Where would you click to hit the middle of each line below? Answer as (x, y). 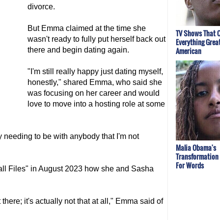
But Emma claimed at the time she (87, 28)
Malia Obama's (196, 147)
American (189, 51)
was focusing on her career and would (94, 93)
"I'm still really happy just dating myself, (95, 71)
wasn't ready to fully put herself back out (96, 39)
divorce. (41, 7)
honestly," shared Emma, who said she (95, 82)
